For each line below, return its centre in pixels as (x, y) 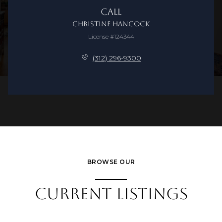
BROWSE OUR (111, 162)
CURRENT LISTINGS (111, 194)
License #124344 (111, 36)
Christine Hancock (111, 24)
